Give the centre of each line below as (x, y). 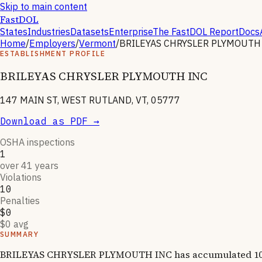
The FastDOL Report (196, 32)
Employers (52, 43)
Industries (49, 32)
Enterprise (131, 32)
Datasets (89, 32)
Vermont (97, 43)
